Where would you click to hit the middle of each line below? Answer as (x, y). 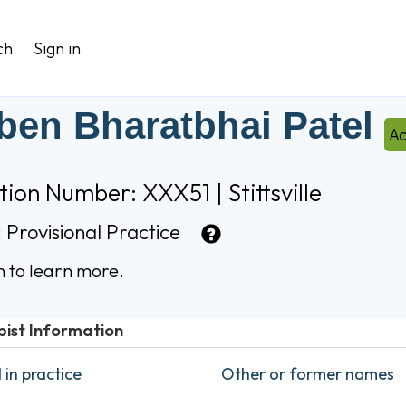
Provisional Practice (93, 232)
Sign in (57, 48)
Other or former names (307, 373)
